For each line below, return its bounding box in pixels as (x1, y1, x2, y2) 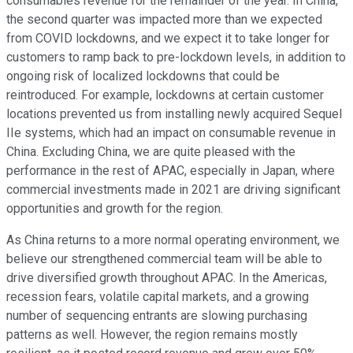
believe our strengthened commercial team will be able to (6, 251, 322, 267)
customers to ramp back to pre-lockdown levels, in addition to (6, 50, 346, 65)
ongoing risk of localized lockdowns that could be (6, 69, 280, 84)
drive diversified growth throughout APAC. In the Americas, (6, 270, 327, 286)
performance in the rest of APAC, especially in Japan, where (6, 163, 335, 179)
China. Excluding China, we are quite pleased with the (6, 144, 295, 160)
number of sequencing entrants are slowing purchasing (6, 308, 307, 324)
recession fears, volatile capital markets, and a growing (6, 289, 309, 305)
